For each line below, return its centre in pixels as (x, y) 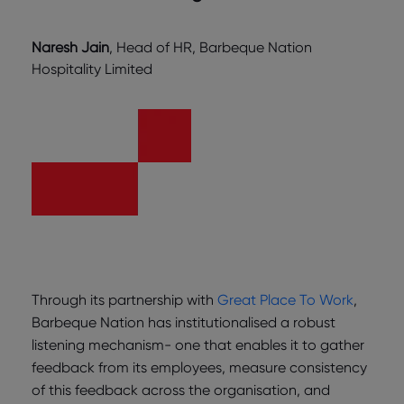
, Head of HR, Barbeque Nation (211, 47)
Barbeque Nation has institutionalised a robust (184, 322)
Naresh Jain (70, 47)
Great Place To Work (285, 299)
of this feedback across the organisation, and (181, 390)
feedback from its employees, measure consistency (199, 367)
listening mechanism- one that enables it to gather (198, 344)
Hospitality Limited (92, 69)
